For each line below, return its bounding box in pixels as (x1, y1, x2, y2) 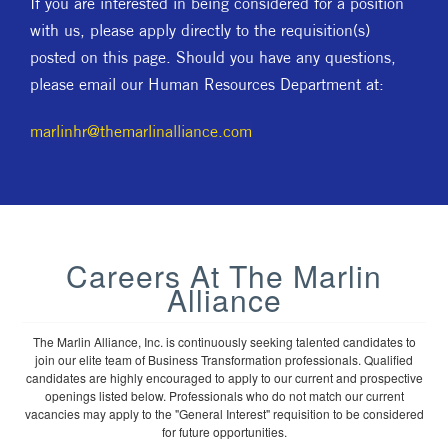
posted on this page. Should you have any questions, (30, 47, 396, 67)
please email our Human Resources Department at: (30, 74, 389, 94)
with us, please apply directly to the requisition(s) (30, 20, 370, 40)
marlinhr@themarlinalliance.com (30, 121, 252, 141)
